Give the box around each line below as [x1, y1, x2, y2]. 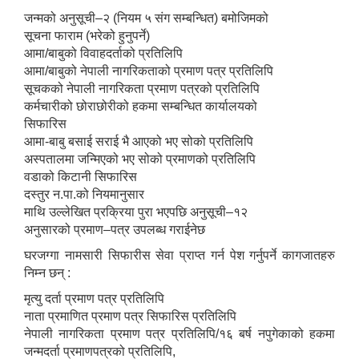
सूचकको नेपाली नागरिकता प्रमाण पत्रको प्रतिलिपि [24, 82, 260, 96]
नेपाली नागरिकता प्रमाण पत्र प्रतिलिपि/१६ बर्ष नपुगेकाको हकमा [24, 327, 335, 341]
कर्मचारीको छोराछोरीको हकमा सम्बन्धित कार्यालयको [24, 99, 257, 114]
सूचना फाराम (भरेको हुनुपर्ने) [24, 29, 150, 43]
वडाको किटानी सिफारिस [24, 170, 137, 184]
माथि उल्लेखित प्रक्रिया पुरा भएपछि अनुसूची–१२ [24, 205, 248, 220]
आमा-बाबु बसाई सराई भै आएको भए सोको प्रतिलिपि [24, 135, 253, 149]
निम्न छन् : [24, 266, 71, 280]
